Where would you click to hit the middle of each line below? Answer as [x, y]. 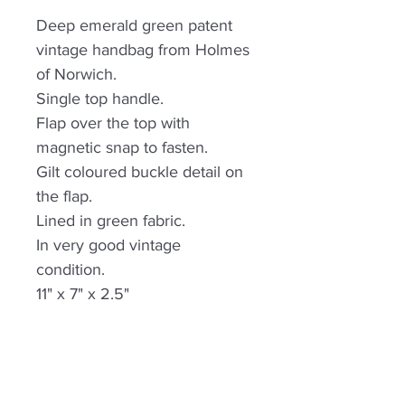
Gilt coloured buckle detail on [140, 172]
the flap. [64, 196]
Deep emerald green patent [134, 25]
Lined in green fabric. [111, 221]
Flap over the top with [113, 123]
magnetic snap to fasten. [122, 147]
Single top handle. [100, 99]
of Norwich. [76, 74]
